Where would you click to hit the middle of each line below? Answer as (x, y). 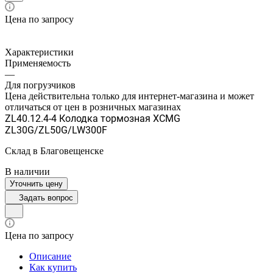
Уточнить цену (36, 183)
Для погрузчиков (40, 85)
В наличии (27, 171)
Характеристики (39, 52)
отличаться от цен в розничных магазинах (93, 107)
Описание (50, 256)
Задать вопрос (46, 197)
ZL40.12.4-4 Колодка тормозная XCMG (93, 118)
